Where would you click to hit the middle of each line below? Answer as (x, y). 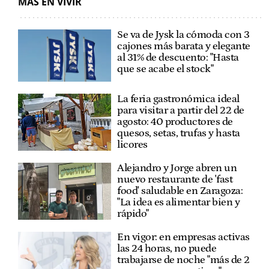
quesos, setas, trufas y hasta (179, 134)
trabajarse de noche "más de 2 (183, 260)
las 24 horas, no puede (167, 249)
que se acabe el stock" (165, 69)
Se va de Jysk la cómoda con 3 (183, 35)
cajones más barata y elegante (184, 46)
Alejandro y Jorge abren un (177, 168)
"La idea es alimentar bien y (179, 203)
